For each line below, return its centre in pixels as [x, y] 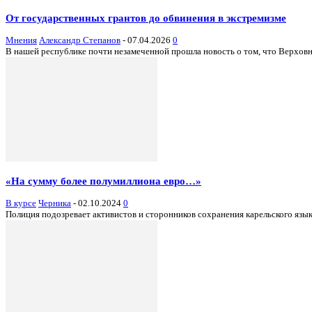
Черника [55, 203]
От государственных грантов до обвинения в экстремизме [146, 17]
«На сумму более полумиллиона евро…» [103, 181]
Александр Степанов [80, 40]
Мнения [21, 40]
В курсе [21, 203]
